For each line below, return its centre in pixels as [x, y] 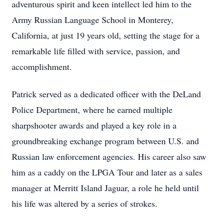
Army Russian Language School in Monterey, [93, 20]
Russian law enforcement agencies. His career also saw [109, 156]
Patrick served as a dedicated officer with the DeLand [106, 94]
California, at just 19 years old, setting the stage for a [106, 35]
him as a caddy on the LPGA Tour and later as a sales [107, 172]
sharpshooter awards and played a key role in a [94, 125]
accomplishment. [42, 66]
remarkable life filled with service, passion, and [96, 51]
